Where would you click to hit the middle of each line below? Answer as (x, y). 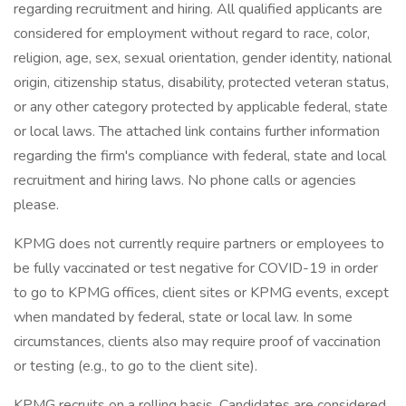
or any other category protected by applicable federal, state (201, 107)
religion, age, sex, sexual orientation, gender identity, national (203, 58)
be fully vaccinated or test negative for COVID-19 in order (196, 268)
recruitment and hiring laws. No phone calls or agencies (185, 180)
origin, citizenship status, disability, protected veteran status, (201, 82)
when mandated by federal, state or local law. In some (183, 317)
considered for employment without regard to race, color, (192, 34)
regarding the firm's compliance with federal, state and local (200, 156)
